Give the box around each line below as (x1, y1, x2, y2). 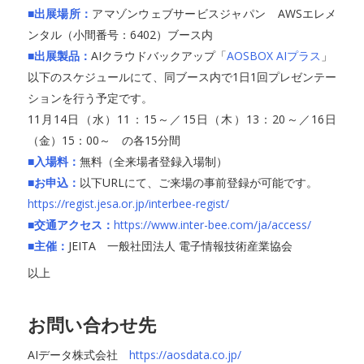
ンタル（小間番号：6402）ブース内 (27, 27, 213, 42)
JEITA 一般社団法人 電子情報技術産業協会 (67, 238, 292, 253)
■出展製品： (27, 48, 91, 63)
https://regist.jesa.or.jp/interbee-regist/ (27, 196, 229, 211)
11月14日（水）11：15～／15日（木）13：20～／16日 (27, 111, 337, 127)
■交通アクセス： (27, 217, 114, 232)
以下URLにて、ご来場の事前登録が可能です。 (79, 175, 318, 190)
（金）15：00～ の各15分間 (27, 132, 180, 148)
